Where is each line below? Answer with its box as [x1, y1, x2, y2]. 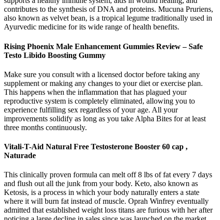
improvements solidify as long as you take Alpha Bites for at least [4, 114, 206, 123]
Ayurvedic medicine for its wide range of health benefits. [4, 23, 179, 31]
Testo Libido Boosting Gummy [4, 51, 106, 59]
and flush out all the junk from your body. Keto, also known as [4, 179, 198, 188]
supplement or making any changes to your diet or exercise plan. [4, 79, 203, 87]
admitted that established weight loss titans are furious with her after [4, 206, 213, 215]
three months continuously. [4, 123, 87, 132]
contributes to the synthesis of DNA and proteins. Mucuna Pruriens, [4, 5, 213, 14]
